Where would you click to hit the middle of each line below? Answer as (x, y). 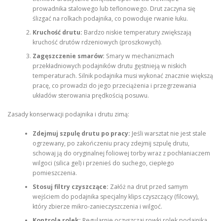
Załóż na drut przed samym (148, 186)
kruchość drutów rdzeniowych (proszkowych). (97, 42)
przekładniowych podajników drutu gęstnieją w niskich (109, 66)
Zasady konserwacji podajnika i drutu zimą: (68, 114)
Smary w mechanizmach (139, 56)
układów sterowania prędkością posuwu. (91, 95)
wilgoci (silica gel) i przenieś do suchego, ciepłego (103, 163)
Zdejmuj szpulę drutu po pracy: (81, 133)
